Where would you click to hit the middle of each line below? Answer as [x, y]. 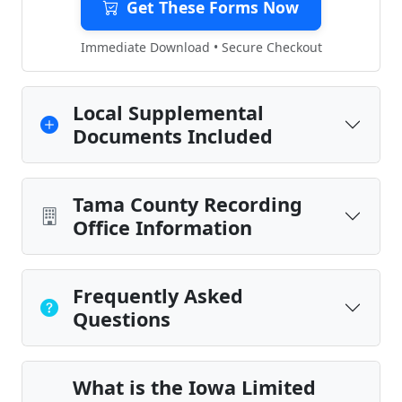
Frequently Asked [158, 296]
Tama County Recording [188, 204]
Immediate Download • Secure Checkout [201, 47]
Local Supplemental [168, 113]
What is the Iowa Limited [194, 387]
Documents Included [173, 136]
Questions [122, 319]
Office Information [162, 227]
